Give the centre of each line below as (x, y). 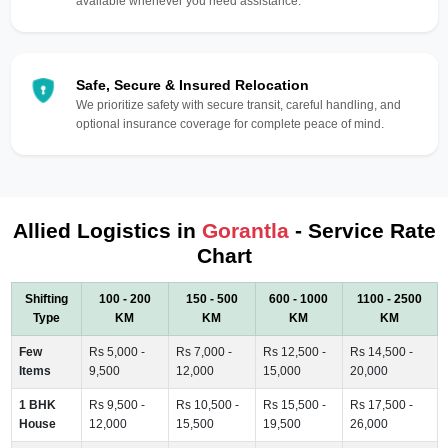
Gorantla (245, 230)
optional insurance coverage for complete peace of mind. (229, 123)
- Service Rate (362, 230)
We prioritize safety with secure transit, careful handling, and (238, 104)
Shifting (46, 298)
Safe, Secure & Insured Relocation (192, 84)
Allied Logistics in (107, 230)
